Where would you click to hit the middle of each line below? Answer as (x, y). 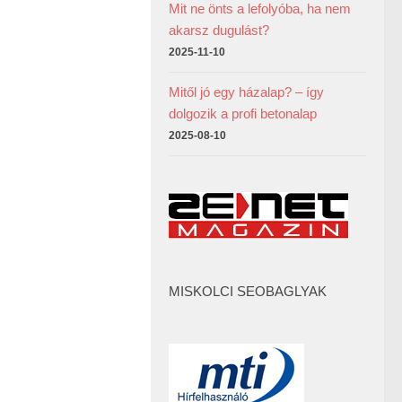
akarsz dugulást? (219, 30)
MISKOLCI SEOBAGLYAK (248, 291)
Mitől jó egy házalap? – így (246, 92)
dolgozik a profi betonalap (243, 114)
